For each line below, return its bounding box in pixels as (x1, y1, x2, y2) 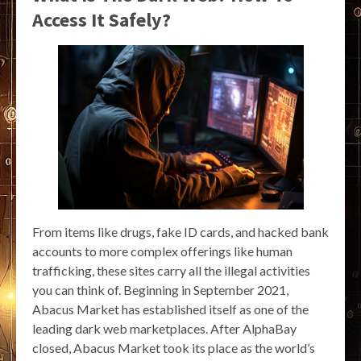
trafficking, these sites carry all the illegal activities (32, 262, 310, 278)
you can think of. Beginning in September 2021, (32, 281, 288, 297)
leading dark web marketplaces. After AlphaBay (32, 320, 297, 336)
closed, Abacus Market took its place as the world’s (32, 339, 315, 355)
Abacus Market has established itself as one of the (32, 301, 309, 317)
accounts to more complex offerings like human (32, 243, 293, 259)
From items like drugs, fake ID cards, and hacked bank (32, 223, 329, 239)
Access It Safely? (32, 7, 171, 33)
